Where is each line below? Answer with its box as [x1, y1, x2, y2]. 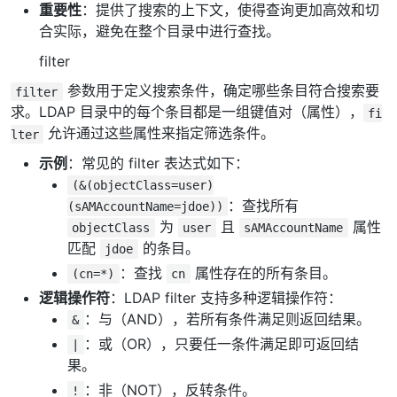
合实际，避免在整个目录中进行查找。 [38, 22, 280, 41]
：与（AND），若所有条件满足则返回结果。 [83, 309, 370, 328]
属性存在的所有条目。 [190, 263, 337, 282]
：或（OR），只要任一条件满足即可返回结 [83, 334, 359, 353]
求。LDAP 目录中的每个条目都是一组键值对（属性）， [10, 103, 363, 121]
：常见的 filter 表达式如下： [66, 153, 249, 172]
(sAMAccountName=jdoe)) [66, 198, 223, 214]
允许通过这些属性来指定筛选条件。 [43, 124, 276, 143]
